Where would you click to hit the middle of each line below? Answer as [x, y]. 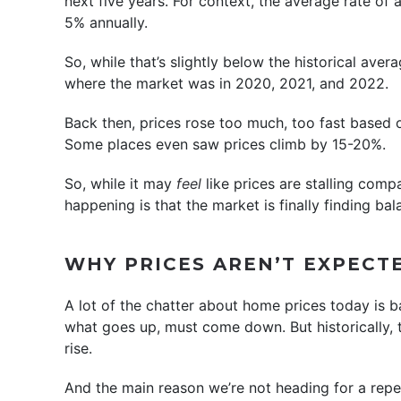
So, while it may [120, 183]
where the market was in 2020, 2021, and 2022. [226, 83]
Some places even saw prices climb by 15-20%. [225, 144]
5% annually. [106, 22]
